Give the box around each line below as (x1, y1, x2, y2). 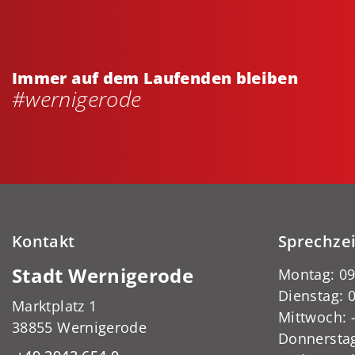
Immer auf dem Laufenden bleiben (12, 67, 299, 90)
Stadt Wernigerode (12, 263, 194, 289)
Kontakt (12, 231, 75, 253)
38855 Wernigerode (12, 318, 147, 338)
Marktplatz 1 (12, 296, 97, 316)
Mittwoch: (278, 307, 351, 327)
